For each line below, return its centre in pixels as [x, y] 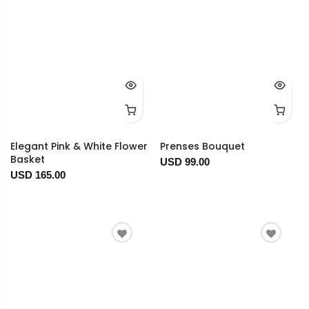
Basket [28, 160]
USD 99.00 [185, 162]
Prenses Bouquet [202, 147]
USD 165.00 [38, 175]
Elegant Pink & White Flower [79, 147]
